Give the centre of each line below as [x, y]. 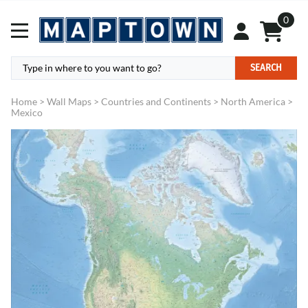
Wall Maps [69, 102]
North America [253, 102]
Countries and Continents [156, 102]
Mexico [27, 113]
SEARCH [266, 68]
